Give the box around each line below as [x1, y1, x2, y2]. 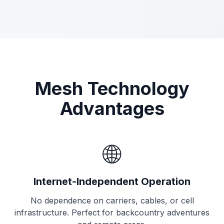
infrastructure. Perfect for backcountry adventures [14, 207, 209, 217]
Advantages [59, 97, 164, 119]
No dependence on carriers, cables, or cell [30, 195, 194, 205]
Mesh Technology [34, 77, 189, 99]
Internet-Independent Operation [33, 175, 190, 187]
